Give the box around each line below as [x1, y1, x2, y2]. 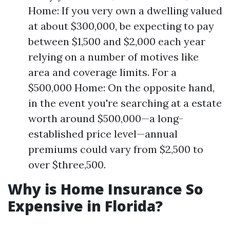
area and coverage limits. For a [28, 66, 177, 79]
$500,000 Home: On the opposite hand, [28, 81, 215, 94]
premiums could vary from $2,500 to [28, 143, 203, 156]
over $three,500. [28, 158, 106, 171]
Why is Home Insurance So [8, 179, 203, 199]
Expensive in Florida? [8, 196, 163, 216]
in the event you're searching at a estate [28, 97, 222, 109]
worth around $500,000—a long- [28, 112, 183, 125]
